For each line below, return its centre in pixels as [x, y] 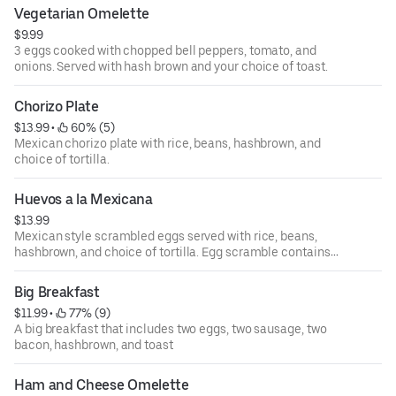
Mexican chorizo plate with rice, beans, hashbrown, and [168, 144]
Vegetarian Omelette [82, 14]
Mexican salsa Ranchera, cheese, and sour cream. [154, 22]
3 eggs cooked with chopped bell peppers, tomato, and [165, 51]
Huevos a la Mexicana [84, 200]
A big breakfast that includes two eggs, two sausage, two [171, 329]
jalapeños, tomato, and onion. [96, 268]
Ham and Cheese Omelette [102, 385]
